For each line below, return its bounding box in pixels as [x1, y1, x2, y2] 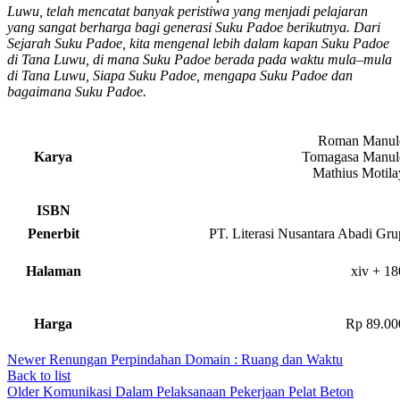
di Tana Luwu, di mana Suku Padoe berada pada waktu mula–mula [7, 52, 392, 68]
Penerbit [27, 226, 79, 242]
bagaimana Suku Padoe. [7, 84, 146, 100]
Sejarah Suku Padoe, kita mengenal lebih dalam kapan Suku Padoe [7, 36, 389, 52]
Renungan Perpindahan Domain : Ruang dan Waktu [49, 352, 343, 368]
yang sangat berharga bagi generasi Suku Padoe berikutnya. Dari [7, 20, 380, 36]
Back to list [7, 368, 71, 384]
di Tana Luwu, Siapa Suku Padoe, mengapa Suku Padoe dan [7, 68, 353, 84]
